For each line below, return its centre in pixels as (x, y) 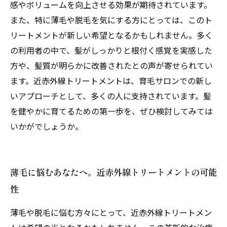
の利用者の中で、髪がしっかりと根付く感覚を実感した (111, 50)
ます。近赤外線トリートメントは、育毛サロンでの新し (111, 81)
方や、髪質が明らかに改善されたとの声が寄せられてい (111, 65)
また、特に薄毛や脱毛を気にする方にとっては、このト (111, 20)
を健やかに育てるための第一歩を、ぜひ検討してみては (111, 111)
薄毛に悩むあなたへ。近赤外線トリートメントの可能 (113, 172)
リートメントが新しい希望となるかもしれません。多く (111, 35)
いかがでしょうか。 (47, 126)
